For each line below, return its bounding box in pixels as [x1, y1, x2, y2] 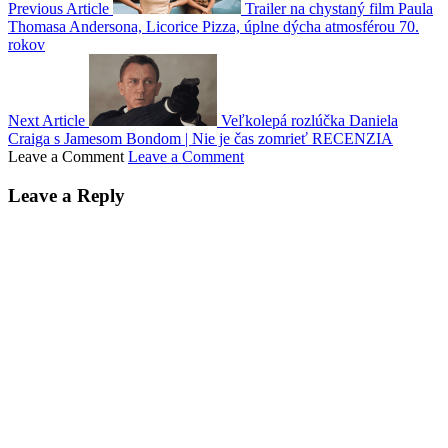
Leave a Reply [8, 185, 125, 207]
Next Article [8, 112, 85, 130]
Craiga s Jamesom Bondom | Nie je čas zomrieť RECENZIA [8, 130, 393, 148]
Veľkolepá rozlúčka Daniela [221, 112, 398, 130]
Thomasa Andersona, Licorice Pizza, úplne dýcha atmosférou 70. [8, 18, 419, 36]
